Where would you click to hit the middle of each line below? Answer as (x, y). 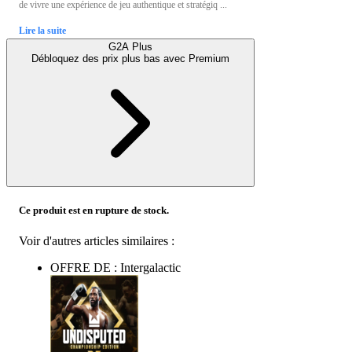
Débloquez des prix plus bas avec (110, 58)
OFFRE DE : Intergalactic (115, 268)
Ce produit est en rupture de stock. (94, 210)
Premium (209, 58)
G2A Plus (130, 46)
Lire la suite (42, 30)
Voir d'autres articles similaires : (97, 241)
